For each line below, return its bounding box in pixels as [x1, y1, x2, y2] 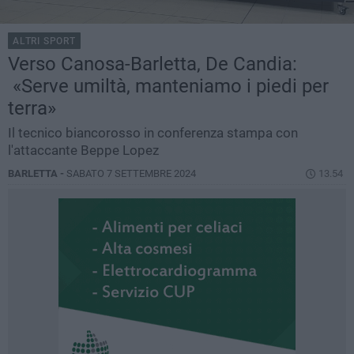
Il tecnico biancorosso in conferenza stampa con [8, 125, 298, 141]
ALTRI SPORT [13, 36, 76, 47]
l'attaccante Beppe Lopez [8, 142, 159, 159]
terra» [8, 97, 56, 120]
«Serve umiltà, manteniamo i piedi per [8, 75, 329, 98]
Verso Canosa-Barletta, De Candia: [8, 53, 297, 76]
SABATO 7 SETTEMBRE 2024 [66, 168, 196, 180]
